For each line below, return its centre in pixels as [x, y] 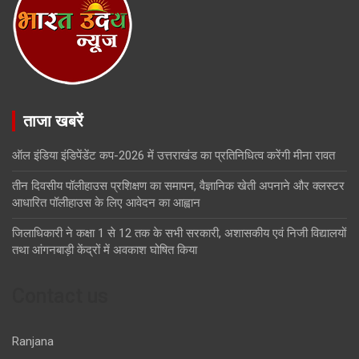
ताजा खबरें [53, 121]
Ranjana [33, 341]
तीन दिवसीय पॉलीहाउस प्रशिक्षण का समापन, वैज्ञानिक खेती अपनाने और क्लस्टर [178, 186]
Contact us [60, 296]
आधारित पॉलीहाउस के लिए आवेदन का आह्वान [106, 202]
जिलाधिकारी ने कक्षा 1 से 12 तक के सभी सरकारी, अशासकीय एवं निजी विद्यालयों [179, 233]
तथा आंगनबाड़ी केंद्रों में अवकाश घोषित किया [105, 250]
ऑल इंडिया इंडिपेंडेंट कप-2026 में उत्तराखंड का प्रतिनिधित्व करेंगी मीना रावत [173, 155]
